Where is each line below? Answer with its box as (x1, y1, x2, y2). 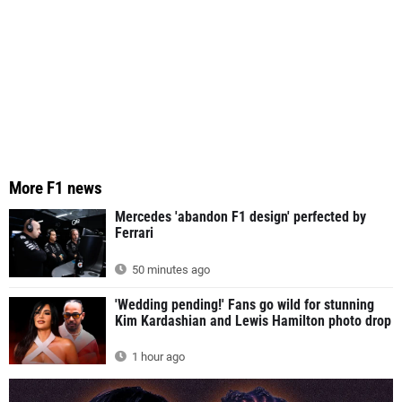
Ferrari (115, 223, 153, 241)
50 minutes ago (129, 262, 210, 276)
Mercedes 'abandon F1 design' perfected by (115, 207, 366, 225)
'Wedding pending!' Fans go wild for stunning (115, 295, 374, 313)
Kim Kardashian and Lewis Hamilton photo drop (115, 311, 391, 329)
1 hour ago (129, 350, 185, 364)
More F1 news (9, 177, 102, 198)
